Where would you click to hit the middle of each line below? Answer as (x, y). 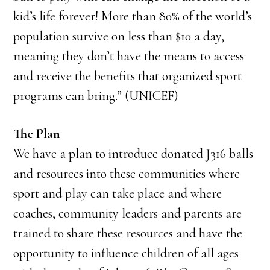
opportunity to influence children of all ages (126, 253)
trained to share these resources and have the (128, 233)
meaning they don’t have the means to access (129, 56)
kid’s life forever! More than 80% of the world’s (133, 16)
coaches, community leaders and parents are (128, 213)
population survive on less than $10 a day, (119, 36)
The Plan (37, 134)
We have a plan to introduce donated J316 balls (133, 154)
